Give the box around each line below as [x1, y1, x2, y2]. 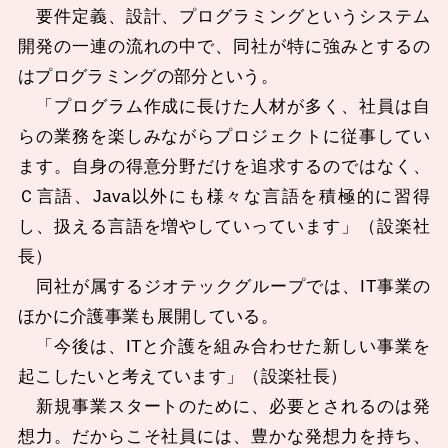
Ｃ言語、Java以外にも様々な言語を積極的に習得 [17, 187, 431, 207]
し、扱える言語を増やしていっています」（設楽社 [17, 217, 431, 237]
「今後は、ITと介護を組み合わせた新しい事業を [17, 337, 431, 357]
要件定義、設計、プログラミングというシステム [17, 7, 431, 27]
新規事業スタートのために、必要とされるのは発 [17, 397, 431, 417]
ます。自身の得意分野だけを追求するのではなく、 [17, 157, 431, 177]
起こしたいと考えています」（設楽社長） [17, 367, 348, 387]
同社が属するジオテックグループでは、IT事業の [17, 277, 431, 297]
